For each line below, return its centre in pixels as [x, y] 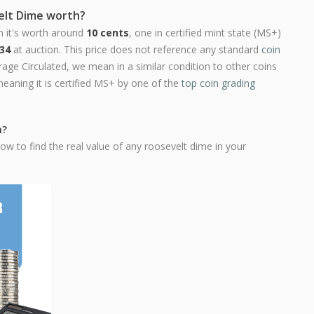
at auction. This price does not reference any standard [136, 49]
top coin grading [218, 83]
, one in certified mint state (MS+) [205, 33]
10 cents [108, 33]
